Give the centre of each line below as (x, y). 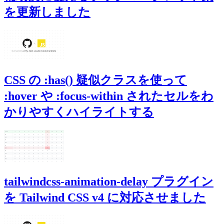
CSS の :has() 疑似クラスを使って (95, 80)
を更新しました (47, 12)
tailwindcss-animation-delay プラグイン (109, 181)
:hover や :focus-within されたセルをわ (109, 96)
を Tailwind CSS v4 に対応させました (105, 197)
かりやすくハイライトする (79, 112)
